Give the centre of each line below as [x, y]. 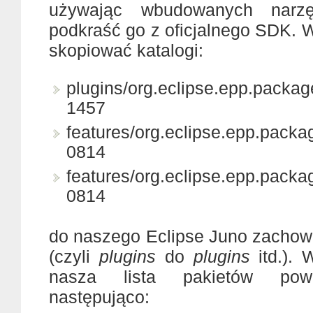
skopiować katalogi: [126, 50]
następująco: [99, 297]
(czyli [74, 256]
